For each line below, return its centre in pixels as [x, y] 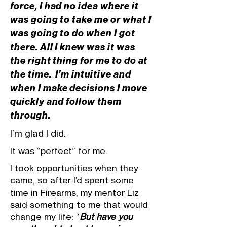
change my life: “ [45, 217]
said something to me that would [79, 204]
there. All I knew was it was [73, 47]
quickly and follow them [66, 102]
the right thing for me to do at [79, 61]
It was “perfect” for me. [59, 151]
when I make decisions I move [79, 88]
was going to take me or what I [81, 20]
